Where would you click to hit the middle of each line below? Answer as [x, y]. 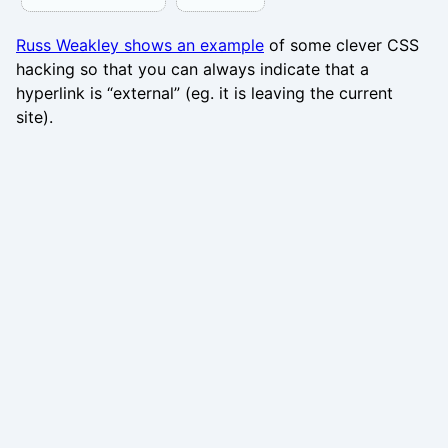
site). [34, 116]
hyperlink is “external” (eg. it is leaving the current [204, 92]
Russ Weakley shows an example [140, 44]
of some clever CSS [341, 44]
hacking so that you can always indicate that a [192, 68]
